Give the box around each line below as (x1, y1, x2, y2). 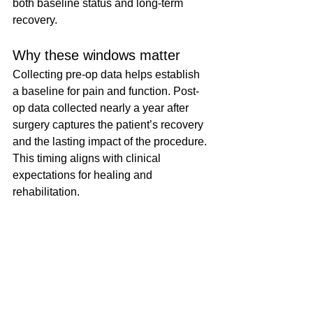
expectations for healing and (13, 169, 155, 181)
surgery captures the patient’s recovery (13, 119, 206, 131)
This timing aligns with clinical (13, 152, 163, 164)
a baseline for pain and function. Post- (13, 85, 199, 97)
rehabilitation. (13, 186, 80, 198)
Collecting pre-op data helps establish (13, 68, 203, 80)
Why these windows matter (13, 48, 180, 63)
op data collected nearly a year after (13, 102, 191, 114)
